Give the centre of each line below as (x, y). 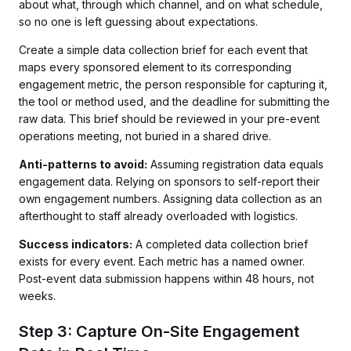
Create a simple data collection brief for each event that (163, 50)
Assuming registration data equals (235, 164)
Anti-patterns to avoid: (83, 164)
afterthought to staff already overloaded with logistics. (158, 216)
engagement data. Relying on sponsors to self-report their (169, 181)
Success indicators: (76, 244)
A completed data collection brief (220, 244)
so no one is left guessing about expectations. (138, 22)
